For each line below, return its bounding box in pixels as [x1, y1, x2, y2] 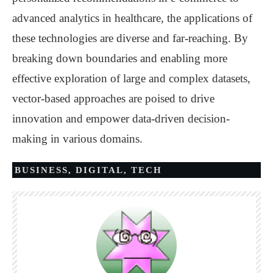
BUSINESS [15, 165, 68, 175]
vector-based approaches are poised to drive [12, 92, 214, 105]
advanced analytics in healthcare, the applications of [12, 12, 252, 25]
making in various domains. [12, 132, 143, 146]
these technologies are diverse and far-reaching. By [12, 32, 248, 45]
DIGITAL [76, 165, 124, 175]
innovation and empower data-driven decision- [12, 112, 230, 126]
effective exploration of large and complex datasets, [12, 72, 250, 85]
